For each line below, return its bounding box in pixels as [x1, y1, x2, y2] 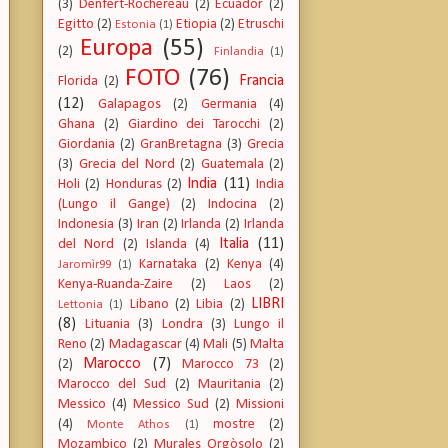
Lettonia [58, 298, 103, 312]
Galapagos [97, 97, 161, 113]
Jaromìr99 [58, 258, 111, 272]
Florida [58, 74, 98, 90]
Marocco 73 [182, 357, 259, 373]
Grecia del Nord [78, 157, 175, 173]
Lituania [85, 317, 131, 333]
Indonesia [58, 217, 114, 233]
